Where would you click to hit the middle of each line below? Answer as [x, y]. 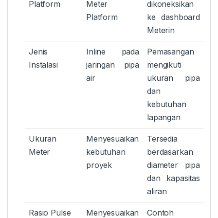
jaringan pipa [113, 65]
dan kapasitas [173, 178]
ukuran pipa [173, 78]
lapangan [164, 118]
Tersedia [162, 139]
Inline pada [113, 52]
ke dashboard [173, 17]
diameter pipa [173, 165]
